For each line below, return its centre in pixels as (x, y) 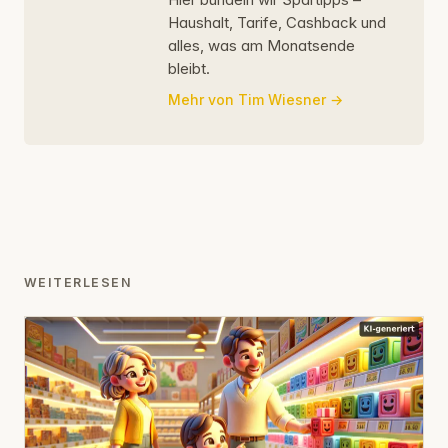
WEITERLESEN (78, 282)
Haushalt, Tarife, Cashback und (277, 22)
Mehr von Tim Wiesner (247, 99)
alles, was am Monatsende (261, 45)
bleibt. (189, 68)
